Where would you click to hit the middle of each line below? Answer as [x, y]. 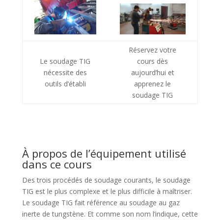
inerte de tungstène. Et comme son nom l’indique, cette [110, 214]
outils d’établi [65, 83]
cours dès [153, 61]
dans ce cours [57, 164]
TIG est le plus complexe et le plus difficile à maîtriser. [107, 191]
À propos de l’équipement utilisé [104, 153]
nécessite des [65, 72]
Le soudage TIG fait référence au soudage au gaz [101, 202]
